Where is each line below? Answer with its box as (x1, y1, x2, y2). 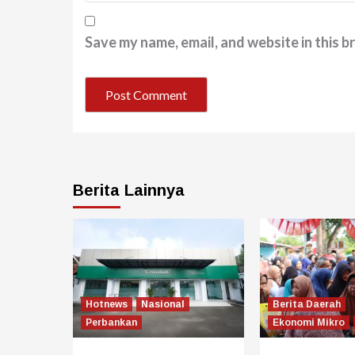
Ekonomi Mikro (273, 317, 345, 329)
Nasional (141, 299, 185, 311)
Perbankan (86, 317, 137, 329)
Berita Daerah (273, 299, 341, 311)
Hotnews (86, 299, 128, 311)
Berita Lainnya (73, 181, 185, 200)
